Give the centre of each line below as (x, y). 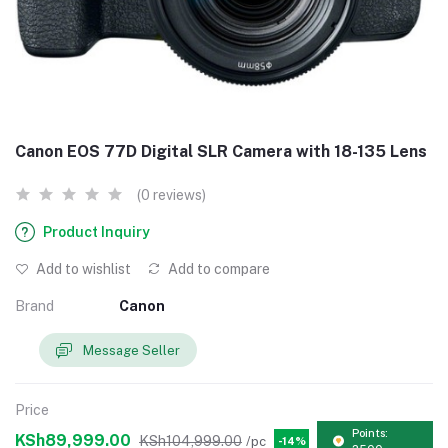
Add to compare (217, 269)
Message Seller (131, 350)
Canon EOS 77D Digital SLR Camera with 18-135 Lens (221, 151)
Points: (370, 433)
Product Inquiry (96, 232)
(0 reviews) (171, 195)
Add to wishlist (82, 269)
